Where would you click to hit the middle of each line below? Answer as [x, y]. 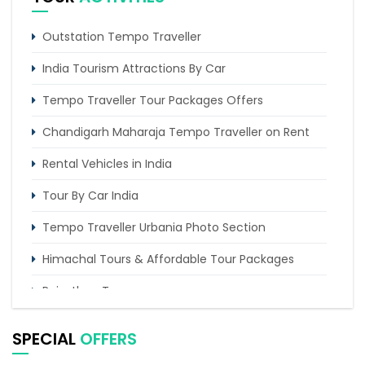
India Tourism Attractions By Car [134, 69]
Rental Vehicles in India [107, 164]
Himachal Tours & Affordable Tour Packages [168, 259]
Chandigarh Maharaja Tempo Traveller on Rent [176, 132]
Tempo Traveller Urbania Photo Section [154, 228]
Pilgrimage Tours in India [111, 323]
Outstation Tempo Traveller [122, 37]
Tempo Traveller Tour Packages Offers [153, 101]
